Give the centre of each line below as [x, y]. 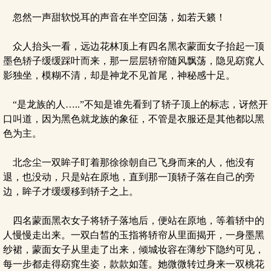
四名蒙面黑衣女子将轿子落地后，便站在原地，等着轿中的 [134, 220]
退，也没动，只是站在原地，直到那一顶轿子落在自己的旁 [129, 177]
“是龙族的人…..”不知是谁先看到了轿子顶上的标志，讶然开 [135, 104]
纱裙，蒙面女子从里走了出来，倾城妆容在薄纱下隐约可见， [134, 250]
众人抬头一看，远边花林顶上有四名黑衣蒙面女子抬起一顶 [134, 46]
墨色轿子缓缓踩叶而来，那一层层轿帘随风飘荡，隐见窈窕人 [134, 61]
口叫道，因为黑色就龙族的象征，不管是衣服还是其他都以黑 [134, 119]
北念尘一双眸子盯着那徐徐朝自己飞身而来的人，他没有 [129, 162]
